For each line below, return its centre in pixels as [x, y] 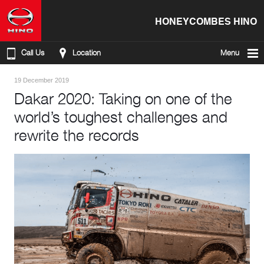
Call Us [33, 53]
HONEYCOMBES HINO [206, 21]
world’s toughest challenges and [121, 117]
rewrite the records [77, 135]
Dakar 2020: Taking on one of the [123, 99]
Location [87, 53]
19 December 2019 [42, 80]
